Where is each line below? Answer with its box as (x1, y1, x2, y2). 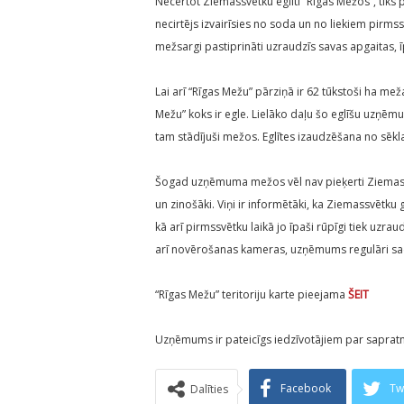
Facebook (280, 381, 331, 397)
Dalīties (190, 381, 228, 398)
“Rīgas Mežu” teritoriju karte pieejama (155, 287, 348, 303)
